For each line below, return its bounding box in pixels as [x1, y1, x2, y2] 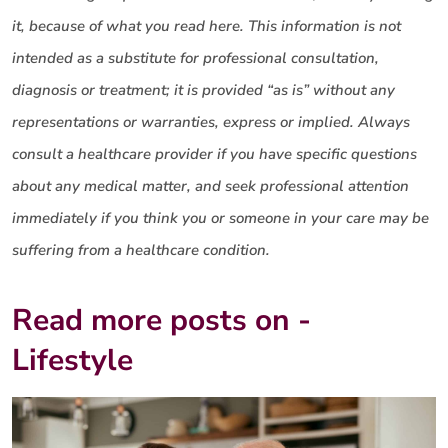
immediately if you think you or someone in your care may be [12, 207, 429, 228]
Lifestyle [12, 340, 133, 382]
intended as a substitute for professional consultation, [12, 47, 379, 68]
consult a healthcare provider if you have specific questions [12, 143, 417, 164]
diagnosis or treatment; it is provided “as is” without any [12, 79, 395, 100]
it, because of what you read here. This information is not [12, 15, 401, 36]
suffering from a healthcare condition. [12, 239, 270, 260]
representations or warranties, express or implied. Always [12, 111, 410, 132]
